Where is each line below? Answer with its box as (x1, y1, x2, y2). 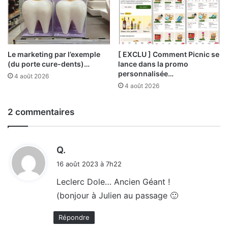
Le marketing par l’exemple (8, 50, 100, 59)
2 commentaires (8, 107, 74, 118)
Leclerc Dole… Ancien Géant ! (56, 177, 170, 187)
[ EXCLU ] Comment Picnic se (118, 50, 219, 59)
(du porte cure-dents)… (8, 60, 90, 69)
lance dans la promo (118, 60, 188, 69)
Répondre (59, 213, 90, 222)
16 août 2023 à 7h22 (56, 160, 122, 168)
